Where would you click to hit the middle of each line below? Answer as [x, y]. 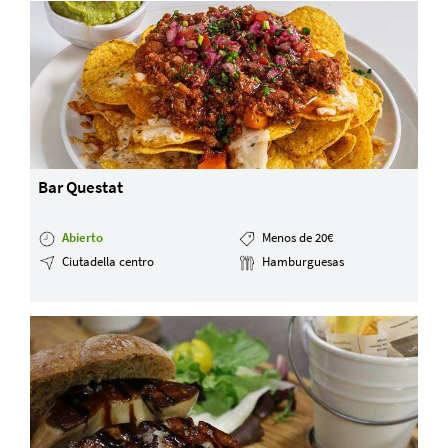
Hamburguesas [301, 261]
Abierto [83, 237]
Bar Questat [81, 187]
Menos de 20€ [295, 237]
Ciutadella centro [107, 261]
